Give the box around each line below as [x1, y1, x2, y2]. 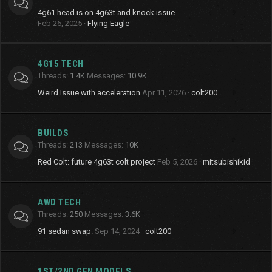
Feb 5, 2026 [157, 157, 197, 166]
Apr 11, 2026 [142, 88, 186, 97]
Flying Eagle [87, 19, 129, 28]
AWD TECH [38, 197, 81, 208]
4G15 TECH [38, 58, 84, 69]
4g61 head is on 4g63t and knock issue [38, 8, 175, 17]
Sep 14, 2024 [95, 226, 140, 236]
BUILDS [38, 127, 69, 138]
